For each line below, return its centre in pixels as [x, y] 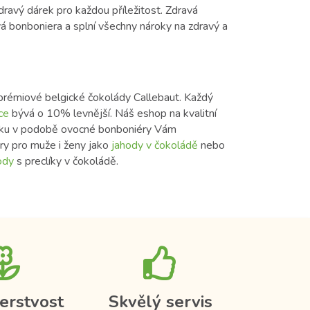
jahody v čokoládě [155, 146]
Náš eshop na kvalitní [166, 114]
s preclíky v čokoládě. [66, 162]
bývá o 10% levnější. [61, 114]
